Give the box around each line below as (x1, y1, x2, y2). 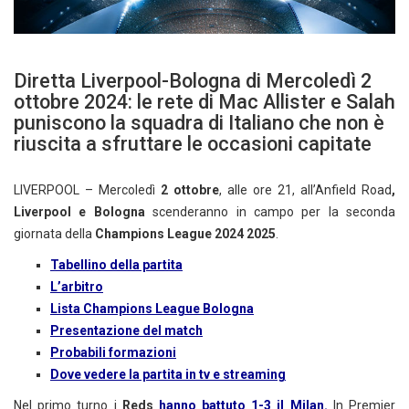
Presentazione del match (50, 323, 203, 339)
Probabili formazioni (50, 345, 176, 361)
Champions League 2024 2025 (95, 226, 276, 242)
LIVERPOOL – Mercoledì (14, 183, 161, 198)
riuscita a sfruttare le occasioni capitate (14, 132, 372, 156)
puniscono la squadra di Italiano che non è (14, 111, 384, 135)
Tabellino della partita (50, 257, 183, 273)
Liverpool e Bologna (14, 204, 153, 220)
